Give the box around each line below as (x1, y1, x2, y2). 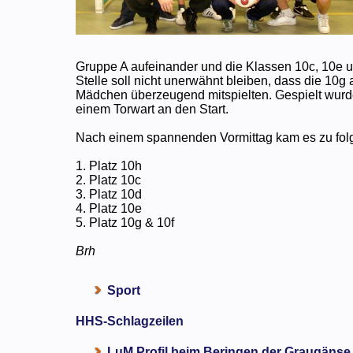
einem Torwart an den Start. (76, 102, 229, 116)
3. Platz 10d (76, 187, 143, 201)
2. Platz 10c (76, 173, 142, 187)
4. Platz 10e (76, 201, 143, 215)
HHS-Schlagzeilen (76, 314, 184, 328)
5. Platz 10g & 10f (76, 215, 175, 229)
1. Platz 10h (76, 158, 143, 173)
